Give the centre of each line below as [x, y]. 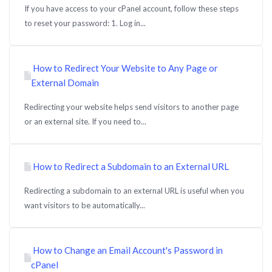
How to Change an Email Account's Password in [127, 250]
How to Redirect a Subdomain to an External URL [130, 166]
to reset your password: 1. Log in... [85, 23]
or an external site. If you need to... [85, 121]
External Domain [65, 83]
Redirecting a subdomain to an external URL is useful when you [134, 191]
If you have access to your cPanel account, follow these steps [131, 8]
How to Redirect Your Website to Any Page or [124, 68]
